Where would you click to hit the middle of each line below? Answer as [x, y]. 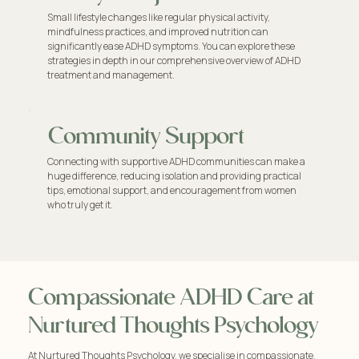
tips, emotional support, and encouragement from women [172, 190]
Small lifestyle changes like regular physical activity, [158, 18]
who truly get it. [83, 204]
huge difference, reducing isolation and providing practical [175, 175]
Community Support [146, 137]
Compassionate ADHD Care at [171, 298]
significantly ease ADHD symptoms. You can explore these [171, 46]
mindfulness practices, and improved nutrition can [157, 32]
